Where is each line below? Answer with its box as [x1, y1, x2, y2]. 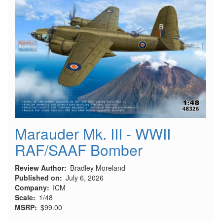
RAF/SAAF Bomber [15, 139, 143, 161]
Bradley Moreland [70, 163, 125, 173]
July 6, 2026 [66, 173, 104, 183]
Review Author [15, 163, 64, 173]
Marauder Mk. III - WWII [15, 123, 171, 145]
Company [15, 183, 47, 193]
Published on [15, 173, 60, 183]
